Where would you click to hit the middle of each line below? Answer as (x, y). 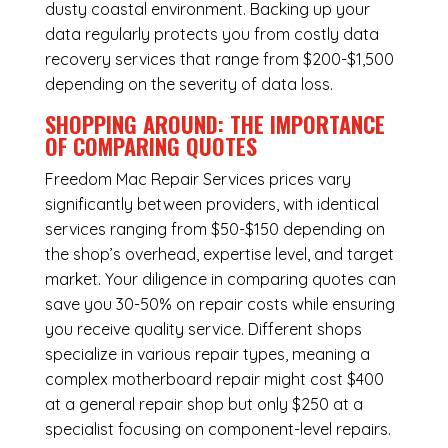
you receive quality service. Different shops (203, 329)
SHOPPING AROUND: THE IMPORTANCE (214, 124)
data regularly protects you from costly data (211, 34)
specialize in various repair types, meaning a (207, 354)
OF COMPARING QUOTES (150, 146)
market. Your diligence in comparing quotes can (220, 279)
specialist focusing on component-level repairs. (217, 429)
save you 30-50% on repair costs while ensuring (219, 304)
